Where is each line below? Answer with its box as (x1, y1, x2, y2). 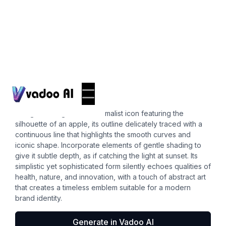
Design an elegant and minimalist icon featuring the (15, 109, 184, 118)
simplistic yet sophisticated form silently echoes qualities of (15, 162, 211, 171)
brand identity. (15, 194, 62, 202)
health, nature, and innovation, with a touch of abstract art (15, 173, 206, 181)
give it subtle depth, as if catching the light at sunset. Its (15, 151, 198, 160)
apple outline (15, 86, 100, 101)
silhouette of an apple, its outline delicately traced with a (15, 120, 202, 128)
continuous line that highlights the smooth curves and (15, 130, 191, 139)
